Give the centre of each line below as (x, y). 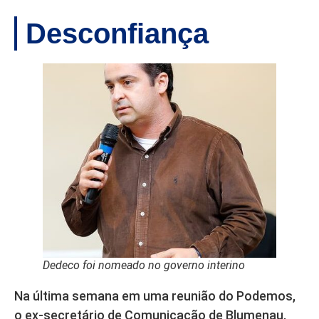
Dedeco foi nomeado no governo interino (144, 266)
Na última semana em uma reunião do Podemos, (155, 296)
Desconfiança (117, 34)
